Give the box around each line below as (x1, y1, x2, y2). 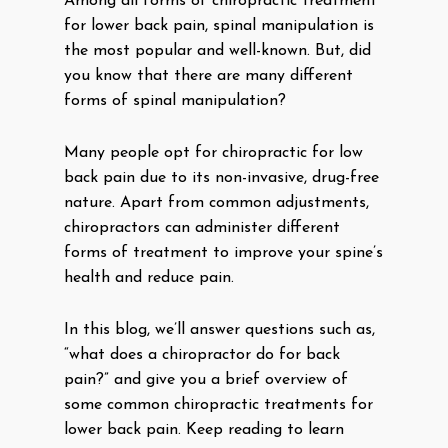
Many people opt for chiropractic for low (64, 145, 363, 161)
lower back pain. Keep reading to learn (64, 422, 344, 438)
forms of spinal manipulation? (64, 93, 286, 109)
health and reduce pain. (64, 270, 234, 286)
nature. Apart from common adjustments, (64, 195, 369, 211)
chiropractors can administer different (64, 220, 340, 236)
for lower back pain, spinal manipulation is (64, 18, 374, 34)
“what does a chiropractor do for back (64, 347, 340, 363)
